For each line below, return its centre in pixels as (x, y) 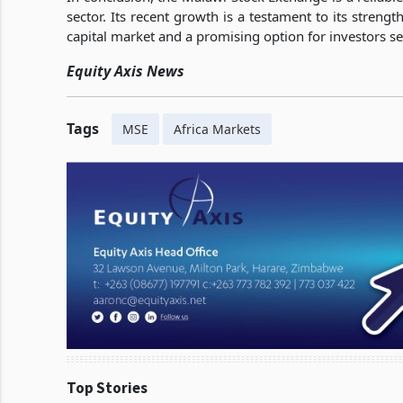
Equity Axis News (125, 71)
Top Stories (107, 387)
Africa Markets (217, 129)
